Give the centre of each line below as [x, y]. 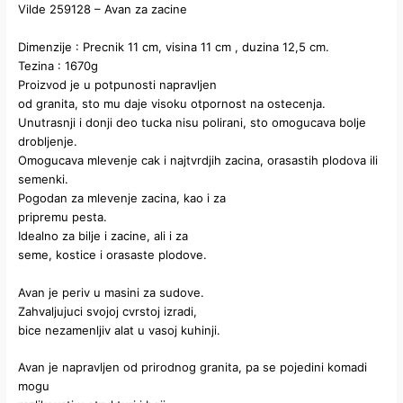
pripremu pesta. [63, 216]
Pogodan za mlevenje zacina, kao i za [122, 197]
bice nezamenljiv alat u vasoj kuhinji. [120, 330]
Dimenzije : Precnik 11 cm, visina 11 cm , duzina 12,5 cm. [174, 46]
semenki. [44, 179]
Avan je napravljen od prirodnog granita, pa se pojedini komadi [193, 367]
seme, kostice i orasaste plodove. [113, 254]
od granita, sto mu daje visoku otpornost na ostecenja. [172, 103]
